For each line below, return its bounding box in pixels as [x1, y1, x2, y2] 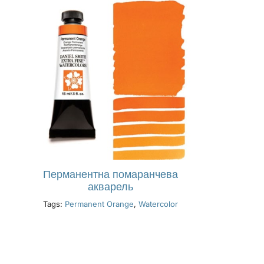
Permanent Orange [64, 199, 134, 209]
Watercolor [138, 199, 178, 209]
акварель [87, 181, 133, 193]
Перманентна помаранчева [42, 169, 178, 181]
